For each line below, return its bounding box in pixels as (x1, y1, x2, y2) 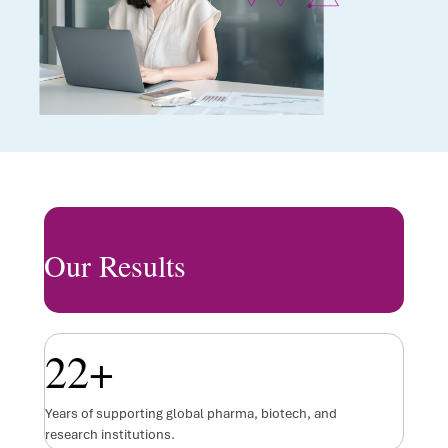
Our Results (44, 244, 186, 285)
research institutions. (45, 425, 175, 443)
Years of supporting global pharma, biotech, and (45, 404, 337, 422)
